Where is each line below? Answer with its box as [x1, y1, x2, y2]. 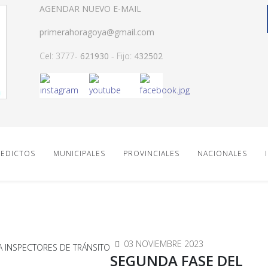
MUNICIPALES [53, 148, 105, 159]
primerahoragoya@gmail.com [39, 26, 154, 38]
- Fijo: [109, 50, 134, 62]
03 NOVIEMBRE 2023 [124, 238, 203, 249]
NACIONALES [197, 148, 247, 159]
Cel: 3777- [39, 50, 80, 62]
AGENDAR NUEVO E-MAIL [39, 3, 141, 14]
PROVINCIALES [123, 148, 179, 159]
